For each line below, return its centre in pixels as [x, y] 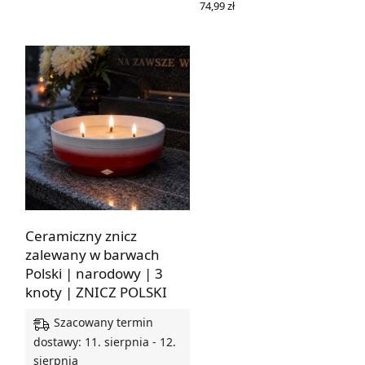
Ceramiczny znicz [81, 236]
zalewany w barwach [92, 255]
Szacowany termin [103, 323]
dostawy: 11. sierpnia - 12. [105, 341]
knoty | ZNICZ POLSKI [96, 292]
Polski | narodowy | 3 [94, 274]
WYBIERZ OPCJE [240, 19]
